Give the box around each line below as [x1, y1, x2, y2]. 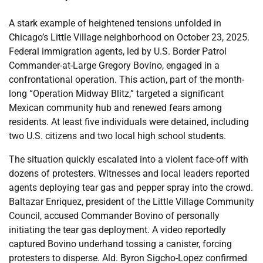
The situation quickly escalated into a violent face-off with [9, 153, 248, 165]
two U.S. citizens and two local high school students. [9, 130, 226, 141]
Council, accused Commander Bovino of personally [9, 210, 220, 221]
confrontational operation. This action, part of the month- [9, 73, 244, 85]
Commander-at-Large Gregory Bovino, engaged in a [9, 59, 220, 71]
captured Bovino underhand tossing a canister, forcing [9, 238, 232, 249]
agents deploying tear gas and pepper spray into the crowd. [9, 181, 253, 193]
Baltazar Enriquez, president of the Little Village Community [9, 195, 254, 207]
